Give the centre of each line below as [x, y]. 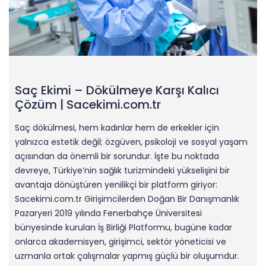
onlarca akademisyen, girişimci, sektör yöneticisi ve [121, 242]
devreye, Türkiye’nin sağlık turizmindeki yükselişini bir [122, 171]
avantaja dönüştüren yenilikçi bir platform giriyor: [116, 185]
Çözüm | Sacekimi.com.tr [88, 105]
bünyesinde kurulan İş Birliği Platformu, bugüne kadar [123, 228]
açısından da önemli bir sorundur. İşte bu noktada [117, 156]
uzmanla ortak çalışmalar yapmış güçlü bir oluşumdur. [127, 256]
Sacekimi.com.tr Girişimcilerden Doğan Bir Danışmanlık [127, 199]
